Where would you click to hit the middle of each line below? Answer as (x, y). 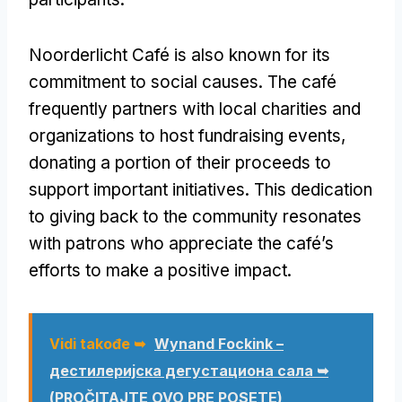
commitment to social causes (144, 82)
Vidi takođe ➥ (97, 343)
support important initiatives (137, 189)
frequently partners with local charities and (195, 109)
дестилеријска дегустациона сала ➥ (189, 370)
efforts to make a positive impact (158, 270)
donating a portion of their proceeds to (180, 162)
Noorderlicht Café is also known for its (179, 55)
